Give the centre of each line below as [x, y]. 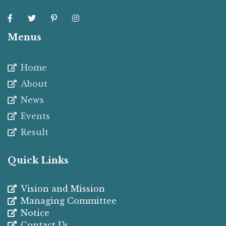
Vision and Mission [63, 188]
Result [35, 132]
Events [35, 116]
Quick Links [38, 160]
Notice [35, 213]
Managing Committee [69, 201]
